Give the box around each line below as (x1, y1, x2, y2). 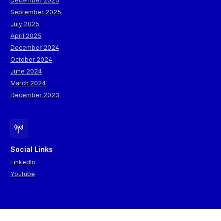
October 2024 (10, 55, 52, 63)
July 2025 (10, 20, 39, 28)
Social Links (10, 145, 53, 153)
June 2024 (10, 67, 42, 75)
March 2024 (10, 79, 46, 87)
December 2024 (10, 43, 59, 51)
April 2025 (10, 32, 41, 39)
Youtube (10, 170, 35, 178)
